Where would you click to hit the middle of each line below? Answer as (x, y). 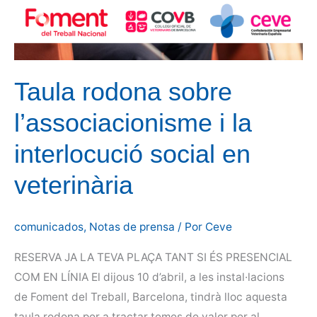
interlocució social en (132, 154)
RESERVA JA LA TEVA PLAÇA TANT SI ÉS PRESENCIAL (153, 258)
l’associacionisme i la (133, 122)
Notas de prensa (132, 226)
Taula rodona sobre (123, 91)
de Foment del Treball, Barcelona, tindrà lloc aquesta (151, 297)
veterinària (74, 185)
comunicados (49, 226)
